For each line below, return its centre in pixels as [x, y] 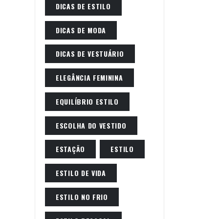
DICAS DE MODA [81, 30]
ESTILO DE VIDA [81, 173]
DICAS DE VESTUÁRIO [90, 54]
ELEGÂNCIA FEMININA [89, 77]
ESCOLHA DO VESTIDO [91, 125]
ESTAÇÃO [70, 149]
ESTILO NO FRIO [82, 197]
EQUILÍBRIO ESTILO [87, 101]
